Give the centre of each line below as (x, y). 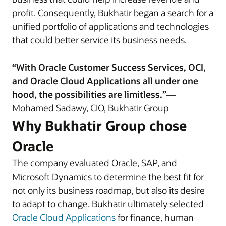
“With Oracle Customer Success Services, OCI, (109, 67)
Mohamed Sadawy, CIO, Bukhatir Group (91, 108)
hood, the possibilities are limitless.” (89, 94)
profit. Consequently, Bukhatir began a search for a (113, 13)
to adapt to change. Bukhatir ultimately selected (108, 204)
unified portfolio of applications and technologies (110, 26)
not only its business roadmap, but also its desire (108, 190)
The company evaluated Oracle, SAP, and (95, 163)
